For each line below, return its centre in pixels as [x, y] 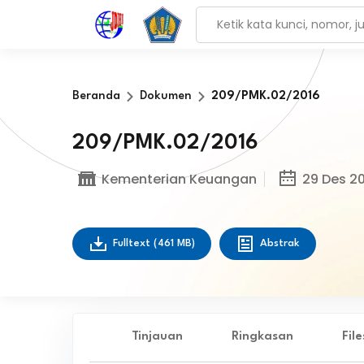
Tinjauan [157, 337]
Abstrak [279, 243]
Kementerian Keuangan [179, 179]
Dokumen [165, 96]
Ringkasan [262, 337]
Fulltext [133, 243]
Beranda [96, 96]
